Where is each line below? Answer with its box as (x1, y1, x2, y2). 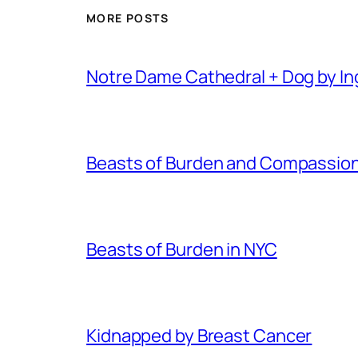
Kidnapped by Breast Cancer (86, 323, 312, 348)
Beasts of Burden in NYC (86, 237, 277, 261)
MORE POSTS (86, 10, 169, 26)
